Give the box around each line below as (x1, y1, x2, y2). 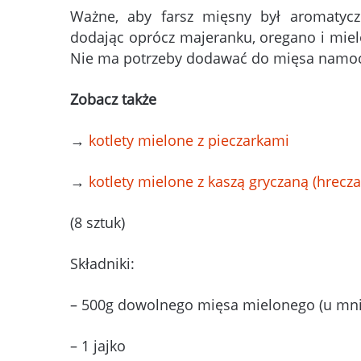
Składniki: (70, 254, 135, 274)
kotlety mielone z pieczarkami (89, 131, 289, 151)
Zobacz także (70, 89, 156, 110)
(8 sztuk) (70, 213, 125, 233)
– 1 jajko (70, 336, 126, 356)
